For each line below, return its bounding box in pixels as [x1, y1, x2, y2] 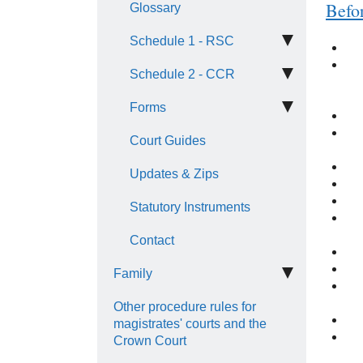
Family [113, 267, 152, 280]
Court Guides [130, 134, 206, 147]
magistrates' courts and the [113, 317, 267, 331]
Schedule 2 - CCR [130, 67, 235, 81]
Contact [130, 233, 174, 247]
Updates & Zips [130, 167, 219, 181]
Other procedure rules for [113, 300, 256, 314]
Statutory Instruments [130, 200, 250, 214]
